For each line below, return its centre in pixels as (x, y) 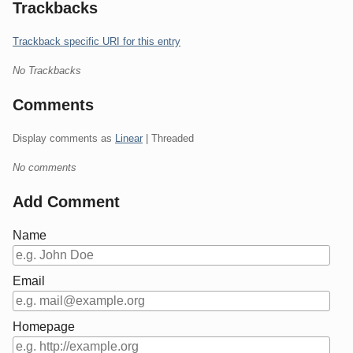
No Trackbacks (47, 71)
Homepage (44, 327)
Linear (129, 139)
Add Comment (66, 202)
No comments (45, 168)
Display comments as (64, 139)
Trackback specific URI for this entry (97, 42)
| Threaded (168, 139)
